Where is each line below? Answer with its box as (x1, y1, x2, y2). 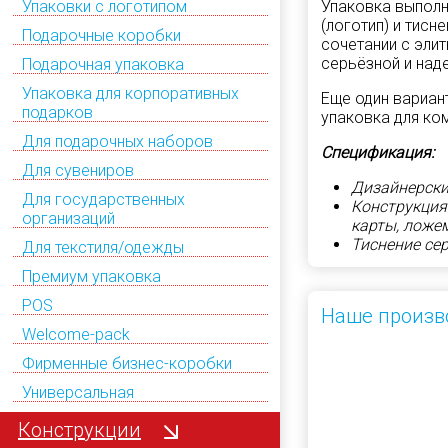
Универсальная (22, 382, 134, 402)
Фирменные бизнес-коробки (22, 353, 232, 373)
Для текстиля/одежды (22, 237, 184, 257)
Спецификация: (321, 142, 434, 162)
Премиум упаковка (22, 266, 161, 286)
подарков (22, 102, 93, 122)
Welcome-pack (22, 324, 130, 344)
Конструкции (18, 417, 141, 442)
